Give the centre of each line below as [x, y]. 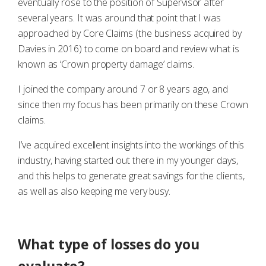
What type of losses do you [109, 244]
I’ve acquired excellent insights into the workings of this [131, 145]
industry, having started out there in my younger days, [128, 160]
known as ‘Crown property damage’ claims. [106, 64]
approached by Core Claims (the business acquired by [130, 33]
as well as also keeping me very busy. [94, 191]
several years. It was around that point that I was [120, 18]
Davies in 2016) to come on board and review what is [129, 49]
